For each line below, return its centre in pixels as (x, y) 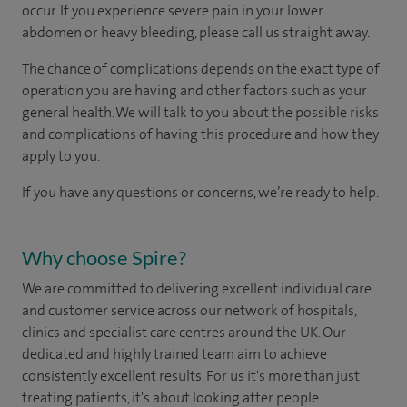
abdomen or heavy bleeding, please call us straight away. (196, 32)
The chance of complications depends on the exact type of (201, 68)
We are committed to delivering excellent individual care (197, 288)
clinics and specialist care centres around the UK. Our (184, 332)
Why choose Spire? (104, 257)
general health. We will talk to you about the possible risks (200, 112)
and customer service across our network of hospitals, (189, 310)
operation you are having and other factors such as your (194, 90)
